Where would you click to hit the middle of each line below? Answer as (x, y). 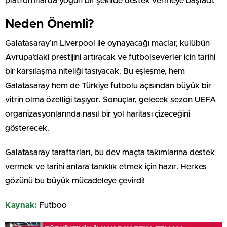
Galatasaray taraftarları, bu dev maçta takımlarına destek (110, 152)
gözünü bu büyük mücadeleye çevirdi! (75, 181)
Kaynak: (21, 205)
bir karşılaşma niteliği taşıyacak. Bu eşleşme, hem (95, 71)
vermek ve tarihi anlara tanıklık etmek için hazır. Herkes (106, 166)
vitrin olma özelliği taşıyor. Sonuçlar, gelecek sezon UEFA (111, 100)
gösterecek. (27, 128)
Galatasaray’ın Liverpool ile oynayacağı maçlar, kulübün (107, 43)
